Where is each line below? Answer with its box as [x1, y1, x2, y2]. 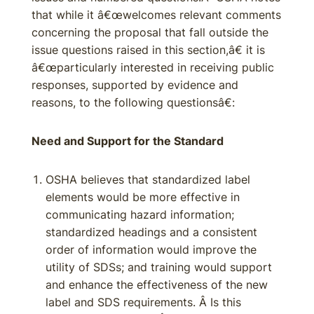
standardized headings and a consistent [46, 225, 257, 239]
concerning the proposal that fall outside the [32, 25, 268, 39]
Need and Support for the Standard [32, 134, 224, 148]
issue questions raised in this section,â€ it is [32, 43, 265, 57]
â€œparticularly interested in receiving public [32, 60, 274, 74]
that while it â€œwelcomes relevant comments [32, 8, 281, 22]
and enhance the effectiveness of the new [46, 278, 268, 292]
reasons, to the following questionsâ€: [32, 95, 235, 109]
